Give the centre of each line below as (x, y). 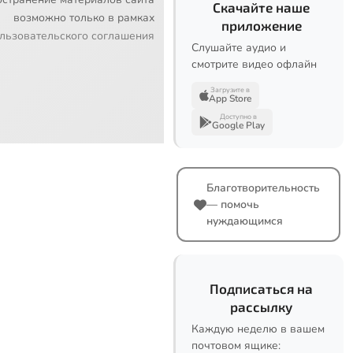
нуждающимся (245, 221)
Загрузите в (230, 90)
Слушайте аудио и (239, 48)
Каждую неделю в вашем (258, 329)
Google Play (238, 125)
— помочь (233, 204)
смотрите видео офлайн (254, 64)
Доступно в (238, 117)
